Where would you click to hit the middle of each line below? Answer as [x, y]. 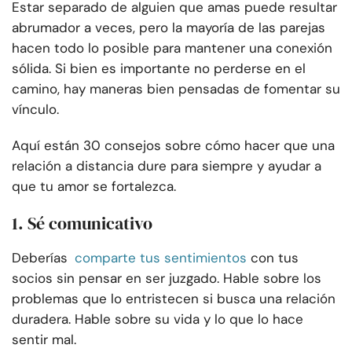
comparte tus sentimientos [161, 258]
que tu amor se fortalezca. [94, 187]
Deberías [40, 258]
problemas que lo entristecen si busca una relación [174, 299]
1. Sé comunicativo [82, 224]
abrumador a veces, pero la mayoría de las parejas [169, 28]
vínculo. [35, 110]
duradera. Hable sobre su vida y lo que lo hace [158, 319]
